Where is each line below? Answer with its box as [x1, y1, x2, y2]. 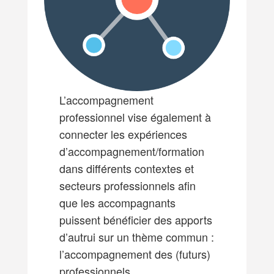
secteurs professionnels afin [59, 177, 196, 194]
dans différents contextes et [59, 160, 194, 177]
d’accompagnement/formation [59, 143, 204, 160]
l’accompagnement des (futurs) [59, 246, 210, 262]
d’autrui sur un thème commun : [59, 229, 214, 245]
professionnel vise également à [59, 109, 211, 125]
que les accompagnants [59, 194, 176, 211]
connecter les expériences [59, 126, 187, 143]
